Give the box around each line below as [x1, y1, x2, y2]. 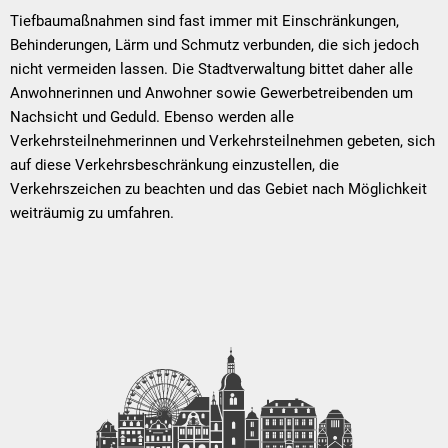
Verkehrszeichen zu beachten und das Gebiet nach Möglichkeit [10, 179, 427, 198]
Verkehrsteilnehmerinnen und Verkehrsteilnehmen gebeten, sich [10, 131, 435, 150]
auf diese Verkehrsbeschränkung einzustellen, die [10, 155, 339, 174]
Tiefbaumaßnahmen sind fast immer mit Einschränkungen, [10, 11, 399, 30]
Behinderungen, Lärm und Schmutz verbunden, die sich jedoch [10, 35, 419, 54]
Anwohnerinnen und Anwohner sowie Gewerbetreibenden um [10, 83, 413, 102]
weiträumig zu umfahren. [10, 203, 174, 222]
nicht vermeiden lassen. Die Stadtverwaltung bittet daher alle [10, 59, 413, 78]
